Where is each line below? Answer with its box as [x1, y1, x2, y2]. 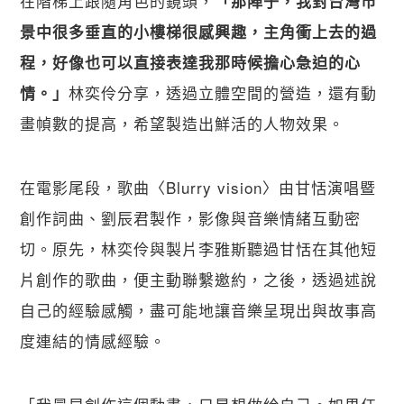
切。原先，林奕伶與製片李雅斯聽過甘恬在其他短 [20, 237, 378, 261]
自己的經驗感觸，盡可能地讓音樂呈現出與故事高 [20, 298, 378, 322]
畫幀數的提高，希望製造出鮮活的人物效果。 [20, 112, 345, 135]
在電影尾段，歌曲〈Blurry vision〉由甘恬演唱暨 [20, 176, 377, 199]
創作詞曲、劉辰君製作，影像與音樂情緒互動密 [20, 207, 362, 230]
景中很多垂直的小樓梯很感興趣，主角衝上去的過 [20, 21, 378, 43]
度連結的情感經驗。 [20, 329, 167, 353]
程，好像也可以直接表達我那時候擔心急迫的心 [20, 51, 362, 74]
